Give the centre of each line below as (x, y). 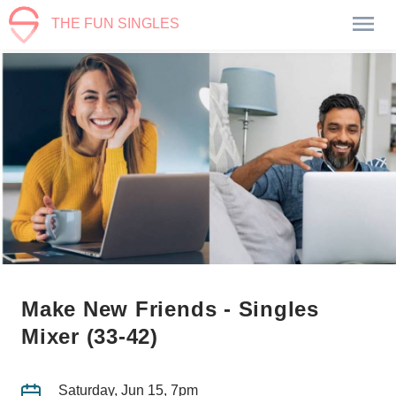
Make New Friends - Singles (171, 308)
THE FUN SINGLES (116, 24)
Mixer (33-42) (90, 336)
